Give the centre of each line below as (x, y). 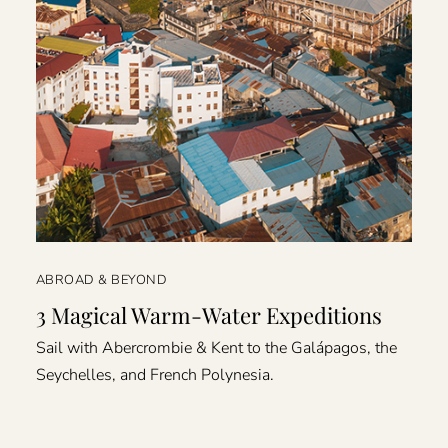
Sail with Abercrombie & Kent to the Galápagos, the (216, 347)
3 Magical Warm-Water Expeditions (208, 315)
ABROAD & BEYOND (101, 280)
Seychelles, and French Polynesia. (154, 374)
